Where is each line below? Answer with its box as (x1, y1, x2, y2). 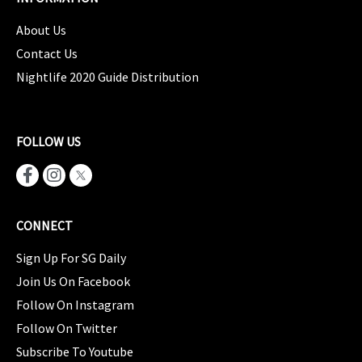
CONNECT (16, 217, 73, 234)
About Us (16, 22, 66, 39)
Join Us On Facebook (16, 273, 130, 290)
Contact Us (16, 45, 78, 62)
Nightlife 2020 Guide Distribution (16, 69, 199, 86)
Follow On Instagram (16, 297, 134, 314)
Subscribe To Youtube (16, 343, 133, 360)
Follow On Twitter (16, 320, 117, 337)
